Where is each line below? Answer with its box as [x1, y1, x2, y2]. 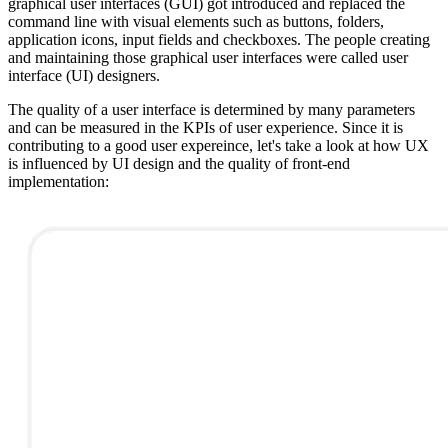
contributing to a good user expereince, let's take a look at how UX [8, 136, 429, 154]
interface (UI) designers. [8, 66, 160, 84]
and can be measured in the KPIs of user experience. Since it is [8, 118, 403, 136]
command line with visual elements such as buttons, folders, [8, 12, 384, 30]
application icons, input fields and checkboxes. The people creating [8, 30, 430, 48]
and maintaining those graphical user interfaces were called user [8, 48, 408, 66]
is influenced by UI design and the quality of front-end [8, 154, 350, 172]
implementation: [8, 172, 109, 190]
